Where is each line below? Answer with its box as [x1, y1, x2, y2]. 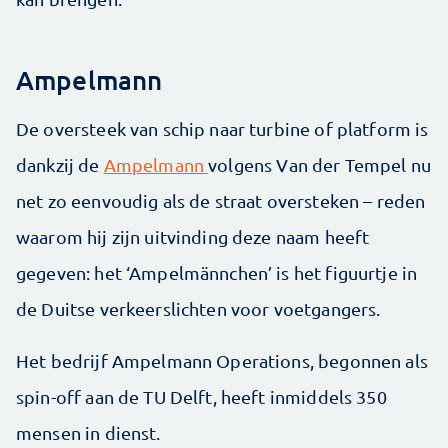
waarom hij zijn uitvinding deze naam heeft [16, 226, 370, 248]
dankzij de [16, 154, 104, 176]
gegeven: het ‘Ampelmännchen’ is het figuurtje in [16, 262, 418, 284]
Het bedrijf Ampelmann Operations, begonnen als [16, 350, 428, 372]
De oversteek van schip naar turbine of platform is [16, 118, 429, 140]
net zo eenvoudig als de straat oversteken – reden [16, 190, 426, 212]
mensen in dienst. [16, 422, 161, 444]
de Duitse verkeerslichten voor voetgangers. [16, 298, 381, 320]
